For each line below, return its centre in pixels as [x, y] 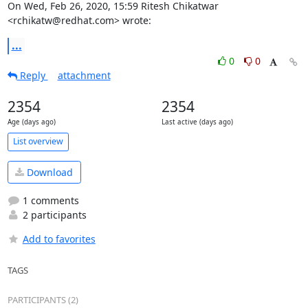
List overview [38, 142]
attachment [84, 75]
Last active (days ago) [197, 122]
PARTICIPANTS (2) [43, 300]
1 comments [49, 201]
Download [48, 172]
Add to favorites [59, 239]
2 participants [53, 215]
